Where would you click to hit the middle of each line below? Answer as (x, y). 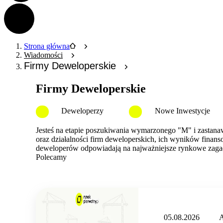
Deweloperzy (83, 111)
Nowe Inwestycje (182, 111)
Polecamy (51, 157)
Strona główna (47, 46)
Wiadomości (43, 55)
